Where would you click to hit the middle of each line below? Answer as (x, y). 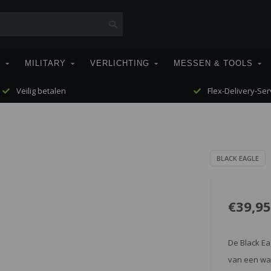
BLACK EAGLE (237, 158)
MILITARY (45, 63)
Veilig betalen (40, 91)
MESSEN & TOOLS (213, 63)
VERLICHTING (120, 63)
